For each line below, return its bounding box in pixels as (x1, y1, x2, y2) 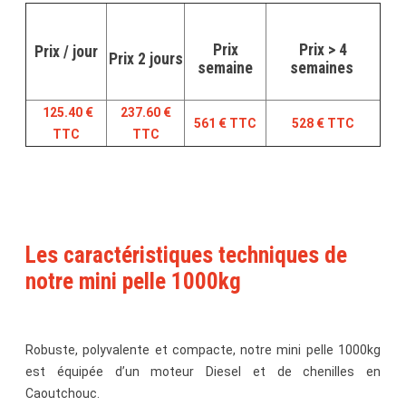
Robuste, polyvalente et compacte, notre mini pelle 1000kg (25, 343, 381, 358)
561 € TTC (194, 115, 256, 130)
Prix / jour (34, 42, 98, 61)
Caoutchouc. (25, 386, 100, 401)
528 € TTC (292, 115, 354, 130)
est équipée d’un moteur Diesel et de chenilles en (25, 364, 381, 380)
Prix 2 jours (108, 49, 183, 68)
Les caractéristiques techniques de (25, 241, 347, 268)
